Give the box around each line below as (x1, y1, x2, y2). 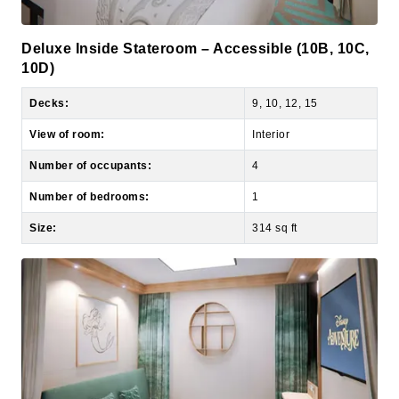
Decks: (29, 55, 69, 69)
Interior (252, 86, 289, 100)
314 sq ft (252, 180, 297, 193)
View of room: (29, 86, 105, 100)
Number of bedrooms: (29, 149, 150, 162)
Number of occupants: (29, 118, 151, 131)
